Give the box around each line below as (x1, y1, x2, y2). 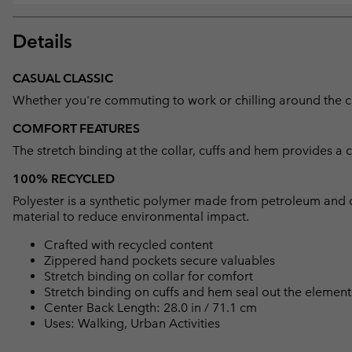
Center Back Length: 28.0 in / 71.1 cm (44, 300, 257, 316)
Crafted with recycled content (44, 237, 213, 253)
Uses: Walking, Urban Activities (44, 316, 220, 332)
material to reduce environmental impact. (13, 209, 249, 225)
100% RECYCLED (13, 171, 115, 187)
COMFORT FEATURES (13, 121, 140, 137)
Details (13, 30, 72, 53)
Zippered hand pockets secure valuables (44, 253, 275, 269)
